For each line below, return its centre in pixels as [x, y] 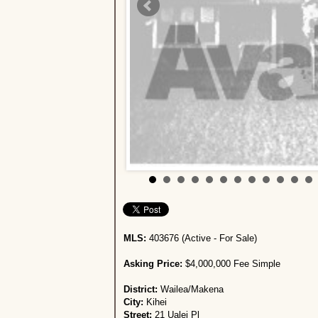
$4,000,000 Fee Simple [232, 264]
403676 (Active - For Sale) [201, 238]
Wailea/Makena [192, 290]
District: [142, 290]
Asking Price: [154, 264]
